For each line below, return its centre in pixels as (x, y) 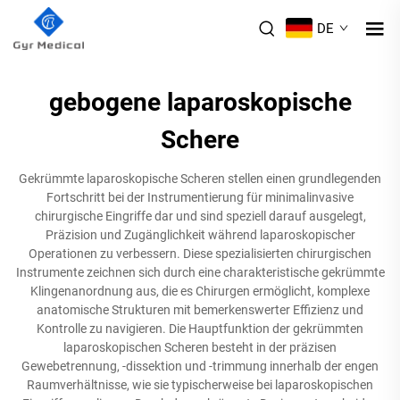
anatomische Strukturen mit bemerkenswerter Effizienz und (200, 309)
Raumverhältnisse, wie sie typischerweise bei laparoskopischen (200, 384)
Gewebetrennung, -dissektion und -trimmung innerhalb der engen (200, 366)
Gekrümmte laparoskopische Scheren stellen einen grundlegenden (200, 178)
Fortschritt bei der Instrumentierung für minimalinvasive (200, 197)
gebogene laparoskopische (200, 102)
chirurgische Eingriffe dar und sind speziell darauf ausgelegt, (200, 216)
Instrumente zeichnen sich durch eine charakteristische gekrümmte (200, 272)
